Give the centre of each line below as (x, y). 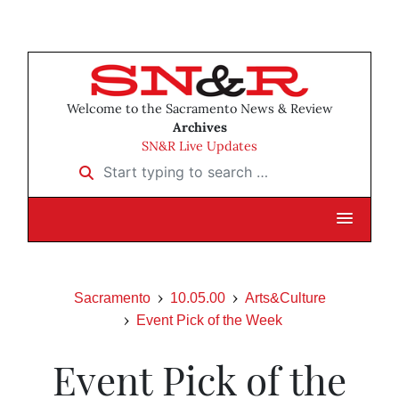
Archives (199, 128)
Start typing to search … (150, 166)
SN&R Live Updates (199, 147)
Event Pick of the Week (209, 321)
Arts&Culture (285, 298)
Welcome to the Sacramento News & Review (199, 109)
